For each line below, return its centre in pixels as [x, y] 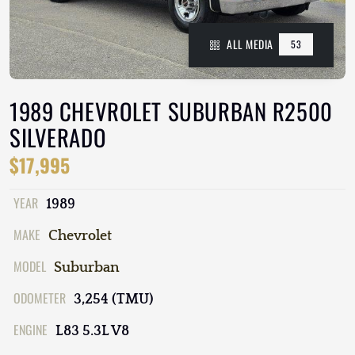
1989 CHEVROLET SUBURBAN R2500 [171, 111]
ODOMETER [40, 298]
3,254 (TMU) [114, 300]
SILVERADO [58, 137]
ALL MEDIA [250, 44]
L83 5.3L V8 [92, 332]
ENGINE [31, 330]
